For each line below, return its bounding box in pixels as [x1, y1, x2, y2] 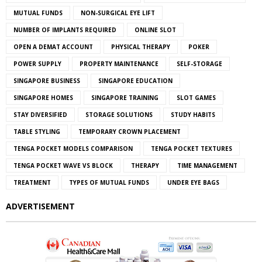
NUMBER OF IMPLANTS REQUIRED [13, 25, 116, 34]
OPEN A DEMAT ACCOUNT [13, 42, 93, 51]
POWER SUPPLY [13, 59, 61, 68]
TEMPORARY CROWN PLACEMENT [78, 127, 181, 136]
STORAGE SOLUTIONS [85, 110, 153, 119]
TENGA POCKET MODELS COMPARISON [13, 144, 133, 153]
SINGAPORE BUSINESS [13, 76, 80, 85]
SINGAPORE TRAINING [91, 93, 158, 102]
